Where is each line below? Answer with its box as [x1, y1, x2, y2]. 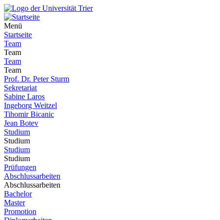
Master [4, 198, 25, 207]
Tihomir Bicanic [4, 110, 54, 118]
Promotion [4, 207, 36, 216]
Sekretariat [4, 83, 37, 92]
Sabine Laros [4, 92, 45, 101]
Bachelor [4, 190, 32, 198]
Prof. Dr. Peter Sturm [4, 75, 69, 83]
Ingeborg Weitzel [4, 101, 57, 110]
